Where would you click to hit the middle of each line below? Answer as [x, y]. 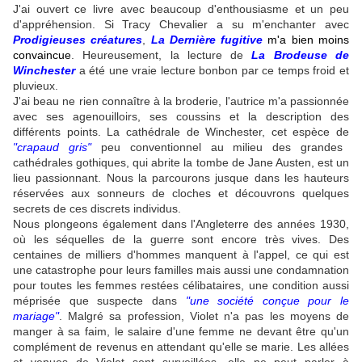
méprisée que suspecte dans [99, 301]
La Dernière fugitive [207, 40]
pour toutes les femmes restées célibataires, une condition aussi [181, 286]
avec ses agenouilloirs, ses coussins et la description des [181, 117]
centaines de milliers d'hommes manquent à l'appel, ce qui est [181, 255]
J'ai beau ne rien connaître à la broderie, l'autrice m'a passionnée [181, 101]
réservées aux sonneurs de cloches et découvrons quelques [181, 194]
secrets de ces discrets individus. [99, 209]
